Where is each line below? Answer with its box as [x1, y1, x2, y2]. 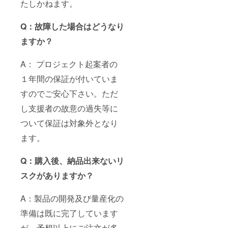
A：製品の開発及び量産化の [20, 192, 124, 204]
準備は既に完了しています [20, 207, 118, 219]
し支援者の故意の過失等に [20, 102, 118, 114]
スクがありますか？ [20, 169, 94, 181]
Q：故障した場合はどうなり [20, 20, 124, 32]
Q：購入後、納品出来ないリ [20, 154, 124, 166]
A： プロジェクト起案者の [20, 58, 118, 70]
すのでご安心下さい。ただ [20, 87, 118, 99]
